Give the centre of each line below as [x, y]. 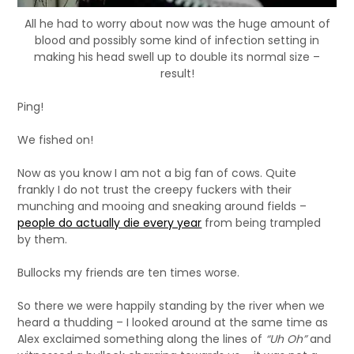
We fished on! [56, 140]
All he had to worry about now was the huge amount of [177, 24]
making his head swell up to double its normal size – [177, 57]
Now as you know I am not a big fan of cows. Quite [157, 173]
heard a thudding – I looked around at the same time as [173, 323]
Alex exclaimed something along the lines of [142, 339]
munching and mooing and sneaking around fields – [162, 207]
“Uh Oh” [288, 339]
